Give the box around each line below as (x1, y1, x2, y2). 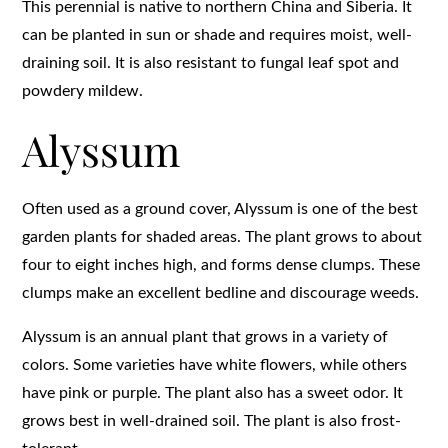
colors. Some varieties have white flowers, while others (22, 356, 408, 373)
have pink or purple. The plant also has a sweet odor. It (22, 384, 404, 401)
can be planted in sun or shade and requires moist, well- (22, 26, 413, 43)
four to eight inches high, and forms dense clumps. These (22, 256, 421, 273)
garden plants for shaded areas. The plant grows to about (22, 228, 423, 245)
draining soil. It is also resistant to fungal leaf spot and (22, 54, 400, 71)
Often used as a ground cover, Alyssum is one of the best (22, 200, 419, 217)
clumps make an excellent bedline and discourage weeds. (22, 284, 420, 301)
